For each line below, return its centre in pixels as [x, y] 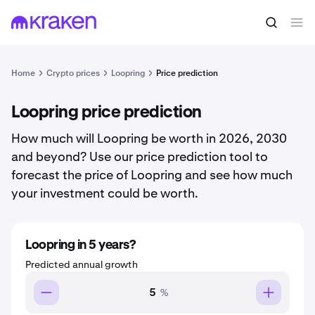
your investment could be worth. [105, 193]
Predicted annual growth [82, 264]
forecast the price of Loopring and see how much [152, 175]
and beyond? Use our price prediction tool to [140, 156]
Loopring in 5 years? [80, 245]
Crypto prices [73, 73]
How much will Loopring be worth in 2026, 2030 [149, 138]
